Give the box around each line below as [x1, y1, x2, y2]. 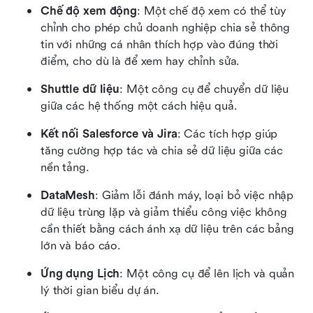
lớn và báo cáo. [41, 239, 122, 253]
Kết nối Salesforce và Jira [41, 127, 177, 141]
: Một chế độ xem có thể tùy [137, 4, 286, 18]
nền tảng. [41, 161, 89, 175]
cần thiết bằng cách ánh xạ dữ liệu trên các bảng [41, 222, 294, 236]
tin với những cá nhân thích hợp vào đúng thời [41, 38, 279, 52]
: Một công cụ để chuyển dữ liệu [119, 82, 289, 96]
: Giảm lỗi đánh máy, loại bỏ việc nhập [94, 189, 294, 203]
